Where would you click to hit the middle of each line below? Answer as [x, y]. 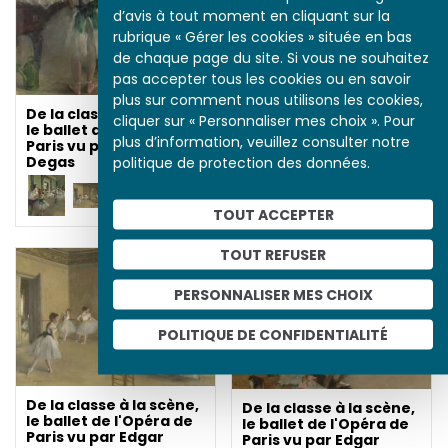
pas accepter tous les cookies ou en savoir [262, 78]
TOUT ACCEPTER [273, 214]
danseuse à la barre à [325, 183]
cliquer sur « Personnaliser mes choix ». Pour [264, 120]
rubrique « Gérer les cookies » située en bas [262, 36]
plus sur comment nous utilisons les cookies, [268, 99]
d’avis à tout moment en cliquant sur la [251, 15]
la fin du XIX [286, 199]
